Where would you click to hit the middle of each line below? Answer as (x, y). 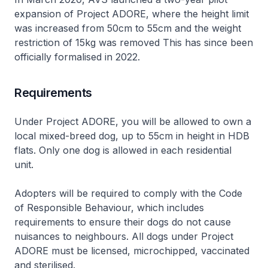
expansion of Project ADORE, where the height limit (132, 13)
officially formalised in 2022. (79, 57)
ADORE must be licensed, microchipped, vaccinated (132, 250)
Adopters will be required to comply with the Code (128, 193)
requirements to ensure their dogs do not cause (123, 222)
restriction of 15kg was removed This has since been (134, 42)
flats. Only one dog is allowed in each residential (123, 150)
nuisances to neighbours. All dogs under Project (124, 236)
